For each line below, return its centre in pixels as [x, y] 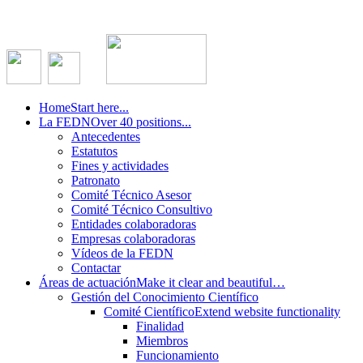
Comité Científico [149, 312]
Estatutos [94, 151]
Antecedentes [106, 137]
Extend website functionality [267, 312]
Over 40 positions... [141, 122]
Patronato [96, 180]
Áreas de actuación [88, 282]
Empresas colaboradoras [133, 239]
